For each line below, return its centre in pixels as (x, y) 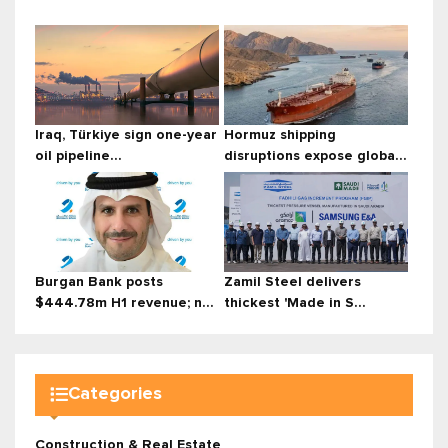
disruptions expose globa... (315, 155)
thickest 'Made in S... (295, 302)
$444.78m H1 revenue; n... (124, 302)
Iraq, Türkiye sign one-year (126, 134)
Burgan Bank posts (99, 281)
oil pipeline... (78, 155)
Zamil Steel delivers (292, 281)
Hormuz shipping (280, 134)
